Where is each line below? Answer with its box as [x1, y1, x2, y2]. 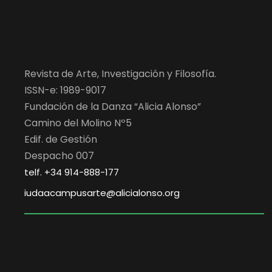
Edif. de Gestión [24, 132, 97, 146]
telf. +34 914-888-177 [24, 166, 119, 178]
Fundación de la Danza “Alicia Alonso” [24, 100, 201, 114]
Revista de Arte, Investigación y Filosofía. [24, 67, 216, 81]
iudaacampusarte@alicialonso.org [24, 186, 180, 199]
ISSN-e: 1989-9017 [24, 83, 106, 97]
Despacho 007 [24, 149, 94, 163]
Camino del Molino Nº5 [24, 116, 132, 130]
